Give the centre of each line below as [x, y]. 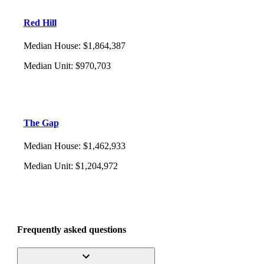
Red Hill [40, 22]
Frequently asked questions [72, 229]
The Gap [41, 123]
